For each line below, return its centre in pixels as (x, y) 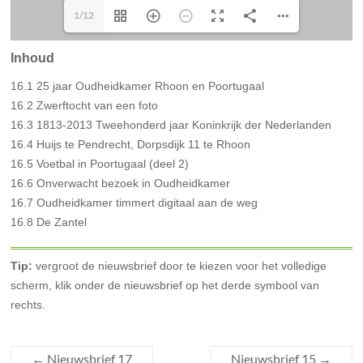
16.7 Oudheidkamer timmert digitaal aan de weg (135, 203)
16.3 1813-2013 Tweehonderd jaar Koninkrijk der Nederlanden (171, 125)
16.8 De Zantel (49, 222)
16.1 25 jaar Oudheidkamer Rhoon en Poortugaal (138, 86)
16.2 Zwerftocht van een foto (85, 105)
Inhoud (33, 58)
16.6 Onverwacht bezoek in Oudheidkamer (121, 183)
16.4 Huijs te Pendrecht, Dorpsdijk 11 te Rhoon (131, 144)
